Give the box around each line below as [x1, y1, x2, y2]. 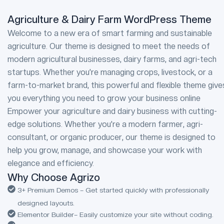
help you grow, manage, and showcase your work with [7, 145, 202, 155]
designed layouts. [17, 199, 74, 207]
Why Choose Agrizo [7, 171, 100, 183]
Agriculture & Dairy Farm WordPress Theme [7, 13, 211, 25]
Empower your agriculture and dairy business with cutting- [7, 106, 217, 116]
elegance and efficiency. [7, 158, 94, 168]
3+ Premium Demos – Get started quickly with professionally [17, 186, 209, 194]
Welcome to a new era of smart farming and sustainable [7, 28, 212, 38]
